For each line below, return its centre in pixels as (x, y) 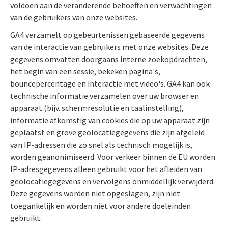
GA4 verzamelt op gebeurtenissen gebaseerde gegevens (107, 34)
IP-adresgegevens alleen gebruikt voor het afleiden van (106, 169)
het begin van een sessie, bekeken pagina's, (85, 71)
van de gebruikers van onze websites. (74, 17)
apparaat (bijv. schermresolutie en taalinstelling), (97, 108)
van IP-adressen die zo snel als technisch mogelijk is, (101, 144)
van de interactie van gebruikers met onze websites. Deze (109, 47)
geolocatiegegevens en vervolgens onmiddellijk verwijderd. (112, 181)
